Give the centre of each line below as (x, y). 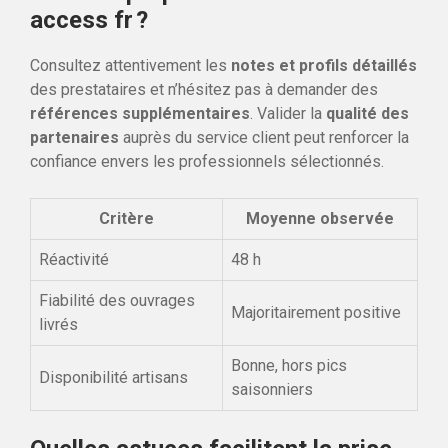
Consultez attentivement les (130, 65)
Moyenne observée (320, 218)
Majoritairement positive (316, 312)
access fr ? (89, 19)
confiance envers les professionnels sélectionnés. (207, 161)
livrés (58, 324)
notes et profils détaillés (324, 65)
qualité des (367, 113)
